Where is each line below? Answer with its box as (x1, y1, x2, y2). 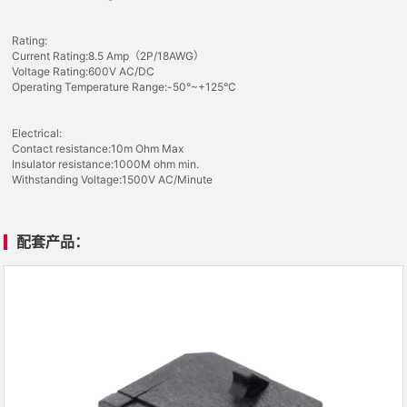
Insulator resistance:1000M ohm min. (12, 157, 200, 171)
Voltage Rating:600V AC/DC (12, 65, 155, 78)
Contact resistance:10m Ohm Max (12, 142, 184, 155)
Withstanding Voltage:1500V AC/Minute (12, 173, 213, 186)
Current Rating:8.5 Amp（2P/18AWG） (12, 49, 205, 63)
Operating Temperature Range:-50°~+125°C (12, 80, 237, 94)
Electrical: (12, 126, 63, 140)
